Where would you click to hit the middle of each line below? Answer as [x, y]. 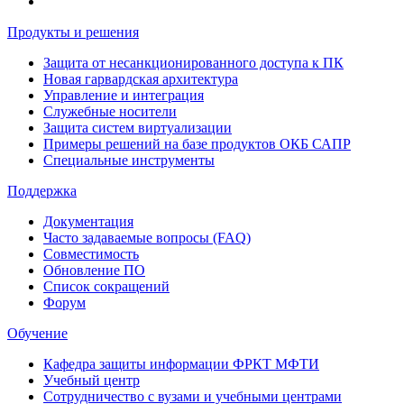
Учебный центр [92, 380]
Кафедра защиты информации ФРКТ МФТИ [181, 363]
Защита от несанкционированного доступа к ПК [193, 62]
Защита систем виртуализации [138, 127]
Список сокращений [106, 286]
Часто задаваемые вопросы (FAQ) [147, 237]
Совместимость [91, 253]
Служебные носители [110, 111]
